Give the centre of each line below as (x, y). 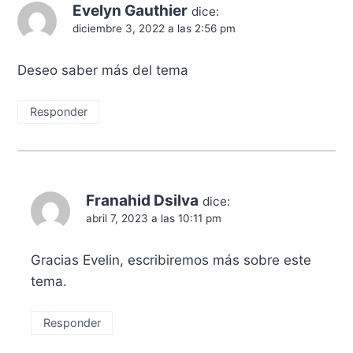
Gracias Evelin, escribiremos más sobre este (171, 260)
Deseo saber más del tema (103, 71)
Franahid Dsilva (143, 201)
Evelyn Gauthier (130, 11)
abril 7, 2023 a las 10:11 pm (154, 219)
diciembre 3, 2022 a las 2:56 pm (154, 29)
